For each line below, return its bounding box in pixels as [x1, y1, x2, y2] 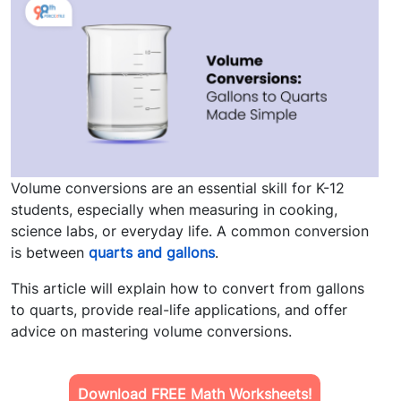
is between [11, 243, 89, 262]
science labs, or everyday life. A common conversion [11, 222, 369, 241]
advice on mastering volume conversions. [11, 322, 292, 341]
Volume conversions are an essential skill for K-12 [11, 179, 345, 198]
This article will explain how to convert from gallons [11, 279, 364, 298]
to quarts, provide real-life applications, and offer [11, 301, 347, 320]
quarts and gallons [89, 243, 215, 262]
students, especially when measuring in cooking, [11, 200, 337, 219]
